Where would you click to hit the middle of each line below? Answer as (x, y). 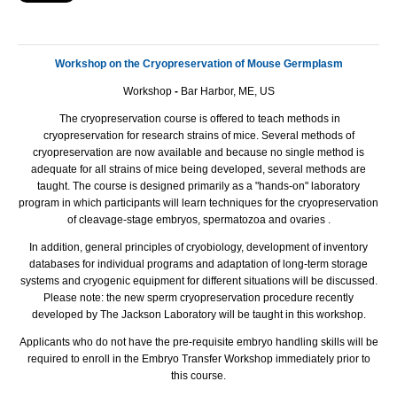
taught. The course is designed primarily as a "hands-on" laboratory (198, 186)
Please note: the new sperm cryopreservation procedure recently (198, 297)
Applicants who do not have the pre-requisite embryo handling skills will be (198, 342)
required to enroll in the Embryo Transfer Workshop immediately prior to (198, 358)
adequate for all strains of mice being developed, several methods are (198, 169)
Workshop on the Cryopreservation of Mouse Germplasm (198, 63)
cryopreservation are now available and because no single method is (198, 152)
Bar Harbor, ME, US (227, 91)
